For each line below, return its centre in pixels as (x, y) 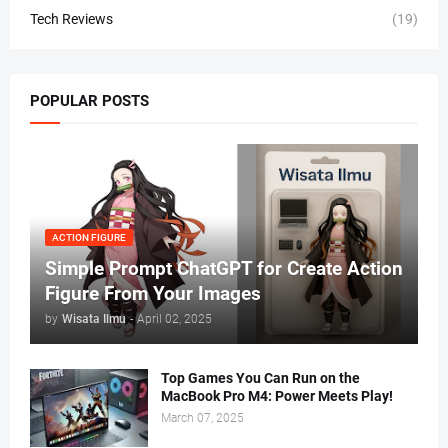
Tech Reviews (71, 19)
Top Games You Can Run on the (260, 378)
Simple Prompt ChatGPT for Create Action (224, 269)
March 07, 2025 (202, 418)
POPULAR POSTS (89, 101)
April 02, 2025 (174, 319)
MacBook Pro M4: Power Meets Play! (277, 396)
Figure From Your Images (153, 294)
